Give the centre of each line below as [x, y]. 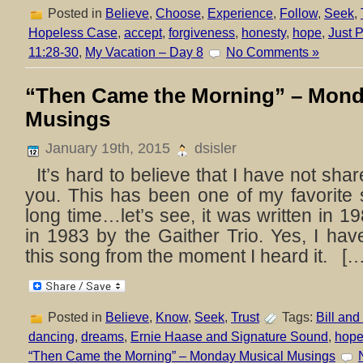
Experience [240, 13]
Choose [178, 13]
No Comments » [273, 52]
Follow [299, 13]
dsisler [214, 148]
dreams [102, 336]
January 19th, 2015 [108, 148]
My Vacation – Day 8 [144, 52]
